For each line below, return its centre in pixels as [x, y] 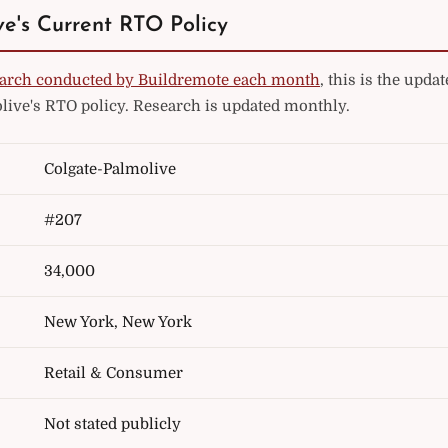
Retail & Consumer [113, 373]
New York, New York [118, 322]
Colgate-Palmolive [110, 169]
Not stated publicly [112, 424]
